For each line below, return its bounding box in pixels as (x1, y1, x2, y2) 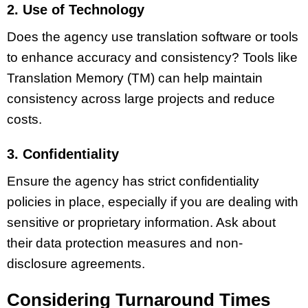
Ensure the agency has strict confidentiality (7, 173, 259, 188)
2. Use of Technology (7, 2, 144, 18)
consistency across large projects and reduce (7, 91, 275, 106)
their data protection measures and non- (7, 235, 243, 250)
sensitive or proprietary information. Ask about (7, 214, 276, 230)
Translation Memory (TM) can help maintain (7, 71, 263, 85)
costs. (7, 112, 42, 126)
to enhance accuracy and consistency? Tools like (7, 50, 298, 65)
